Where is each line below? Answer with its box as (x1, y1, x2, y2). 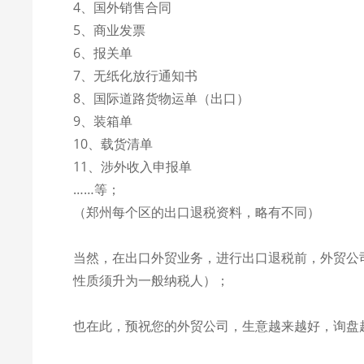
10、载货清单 (73, 135, 154, 153)
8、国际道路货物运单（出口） (73, 89, 250, 107)
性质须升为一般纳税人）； (73, 271, 230, 289)
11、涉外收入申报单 (73, 158, 193, 175)
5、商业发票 (73, 21, 146, 39)
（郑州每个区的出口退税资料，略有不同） (73, 203, 321, 221)
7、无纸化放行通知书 (73, 67, 198, 84)
